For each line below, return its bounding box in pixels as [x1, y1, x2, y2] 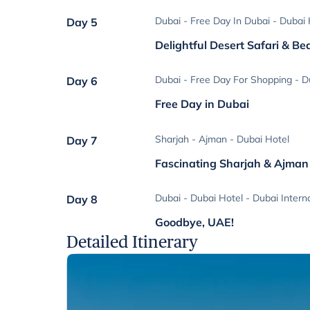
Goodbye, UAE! [155, 215, 235, 229]
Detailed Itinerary [66, 231, 198, 252]
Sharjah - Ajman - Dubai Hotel [155, 132, 290, 145]
